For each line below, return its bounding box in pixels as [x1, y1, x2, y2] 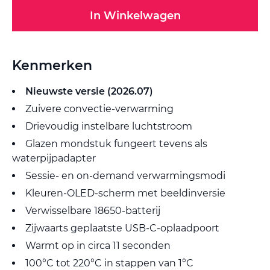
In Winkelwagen [89, 9, 181, 23]
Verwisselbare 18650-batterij [25, 205, 160, 217]
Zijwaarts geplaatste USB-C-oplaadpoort [25, 222, 219, 234]
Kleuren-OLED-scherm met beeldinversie [25, 187, 225, 199]
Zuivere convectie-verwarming [25, 103, 174, 115]
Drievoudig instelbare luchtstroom [25, 121, 192, 133]
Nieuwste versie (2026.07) [25, 86, 153, 98]
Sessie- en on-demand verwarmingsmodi [25, 170, 225, 182]
